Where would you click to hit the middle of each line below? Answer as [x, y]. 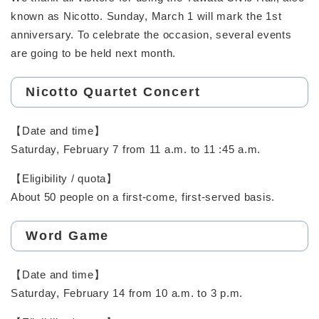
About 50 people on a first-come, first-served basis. [143, 197]
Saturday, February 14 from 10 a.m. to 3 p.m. [127, 293]
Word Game [68, 235]
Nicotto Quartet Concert [113, 91]
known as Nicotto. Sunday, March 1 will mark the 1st [146, 16]
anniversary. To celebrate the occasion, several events [151, 34]
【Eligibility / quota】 [64, 178]
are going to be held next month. [93, 53]
